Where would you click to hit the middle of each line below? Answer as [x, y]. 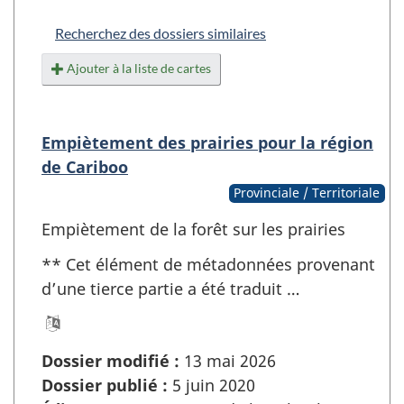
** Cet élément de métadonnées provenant [208, 264]
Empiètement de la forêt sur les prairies [193, 230]
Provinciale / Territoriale [307, 193]
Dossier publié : [105, 386]
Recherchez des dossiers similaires [161, 33]
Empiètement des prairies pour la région [207, 143]
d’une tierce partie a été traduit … [170, 288]
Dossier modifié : [110, 361]
